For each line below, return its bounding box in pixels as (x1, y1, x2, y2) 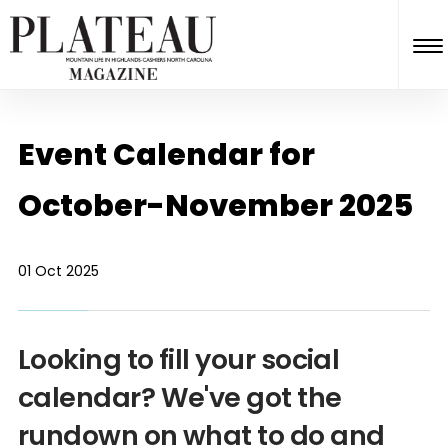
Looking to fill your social (17, 341, 340, 378)
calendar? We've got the (17, 379, 342, 416)
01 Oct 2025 (17, 261, 99, 281)
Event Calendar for (17, 134, 315, 176)
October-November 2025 (17, 185, 413, 227)
